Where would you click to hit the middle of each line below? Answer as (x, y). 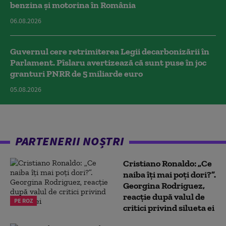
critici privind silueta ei (169, 208)
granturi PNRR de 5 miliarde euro (76, 73)
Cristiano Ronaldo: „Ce (167, 163)
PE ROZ (23, 200)
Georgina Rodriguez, (164, 185)
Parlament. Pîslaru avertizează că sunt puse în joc (108, 62)
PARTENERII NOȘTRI (70, 141)
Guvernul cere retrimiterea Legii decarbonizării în (110, 51)
